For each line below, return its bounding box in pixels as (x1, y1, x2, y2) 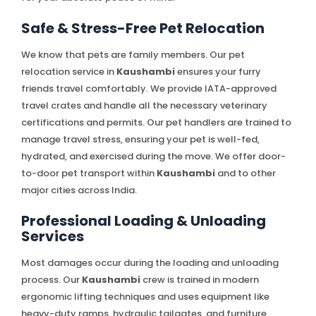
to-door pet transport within (21, 166, 157, 180)
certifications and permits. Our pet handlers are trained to (21, 115, 291, 129)
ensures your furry (175, 64, 261, 78)
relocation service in (21, 64, 116, 78)
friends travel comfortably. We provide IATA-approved (21, 81, 276, 95)
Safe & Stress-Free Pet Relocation (21, 18, 265, 38)
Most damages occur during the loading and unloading (21, 255, 279, 269)
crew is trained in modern (140, 272, 259, 286)
